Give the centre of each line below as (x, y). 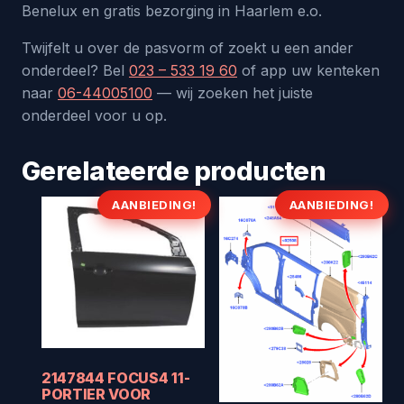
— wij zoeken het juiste (233, 93)
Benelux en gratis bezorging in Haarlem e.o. (172, 11)
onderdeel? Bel (75, 70)
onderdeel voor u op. (94, 115)
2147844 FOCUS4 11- (116, 378)
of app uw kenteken (308, 70)
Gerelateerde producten (174, 171)
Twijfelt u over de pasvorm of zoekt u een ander (188, 48)
